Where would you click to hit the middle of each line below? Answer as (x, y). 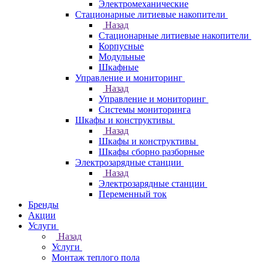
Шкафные (119, 67)
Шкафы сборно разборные (151, 152)
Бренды (43, 205)
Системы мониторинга (145, 109)
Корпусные (121, 46)
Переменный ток (133, 194)
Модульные (122, 57)
